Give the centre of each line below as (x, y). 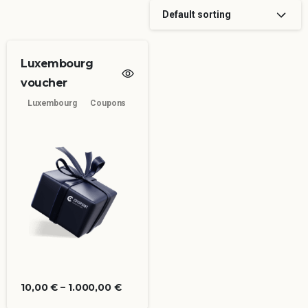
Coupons (108, 103)
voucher (44, 82)
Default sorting (197, 14)
